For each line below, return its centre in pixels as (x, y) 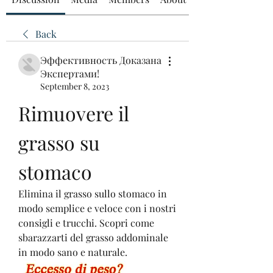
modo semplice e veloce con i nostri (97, 208)
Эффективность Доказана (101, 60)
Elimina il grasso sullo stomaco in (93, 193)
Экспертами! (70, 73)
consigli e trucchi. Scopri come (86, 223)
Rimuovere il (74, 113)
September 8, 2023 (75, 86)
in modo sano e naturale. (73, 252)
